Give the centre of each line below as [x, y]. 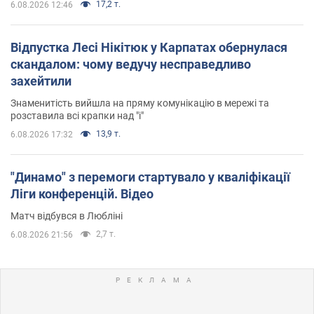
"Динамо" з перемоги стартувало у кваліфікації [150, 177]
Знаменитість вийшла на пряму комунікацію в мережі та [140, 103]
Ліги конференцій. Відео [82, 194]
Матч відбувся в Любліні [67, 216]
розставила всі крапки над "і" [77, 116]
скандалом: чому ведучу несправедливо [131, 64]
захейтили [41, 81]
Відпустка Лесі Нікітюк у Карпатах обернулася [149, 48]
